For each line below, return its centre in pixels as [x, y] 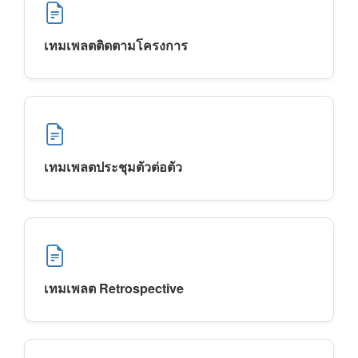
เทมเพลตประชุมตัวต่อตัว [113, 167]
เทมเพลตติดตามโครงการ [116, 45]
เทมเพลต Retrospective [114, 288]
